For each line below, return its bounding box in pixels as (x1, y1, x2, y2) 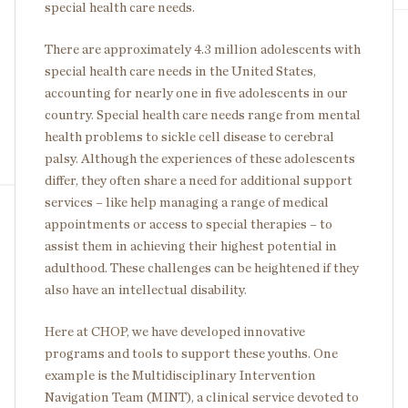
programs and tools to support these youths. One (45, 346, 338, 361)
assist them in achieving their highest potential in (45, 239, 337, 253)
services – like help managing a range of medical (45, 195, 329, 209)
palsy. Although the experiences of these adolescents (45, 151, 355, 166)
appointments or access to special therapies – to (45, 217, 332, 231)
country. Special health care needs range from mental (45, 107, 361, 122)
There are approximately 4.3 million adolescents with (45, 42, 361, 56)
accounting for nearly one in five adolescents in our (45, 86, 348, 100)
